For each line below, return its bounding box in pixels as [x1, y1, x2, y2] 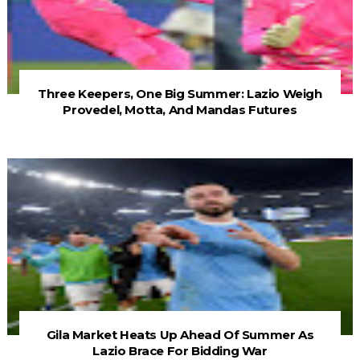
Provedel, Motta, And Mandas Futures [63, 102, 297, 118]
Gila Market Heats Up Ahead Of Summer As [46, 327, 314, 343]
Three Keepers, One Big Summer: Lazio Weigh [38, 86, 322, 102]
